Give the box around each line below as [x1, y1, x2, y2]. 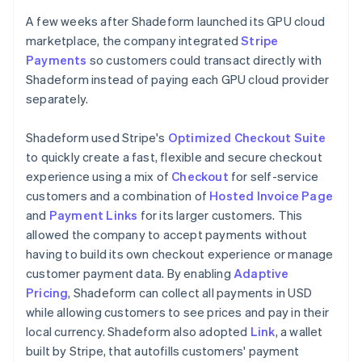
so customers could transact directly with [86, 51, 322, 68]
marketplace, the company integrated [26, 32, 242, 48]
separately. [26, 90, 89, 107]
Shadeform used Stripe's [26, 128, 168, 145]
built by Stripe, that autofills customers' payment [26, 342, 300, 359]
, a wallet [275, 322, 323, 339]
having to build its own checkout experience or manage [26, 245, 334, 262]
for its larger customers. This [137, 206, 303, 223]
